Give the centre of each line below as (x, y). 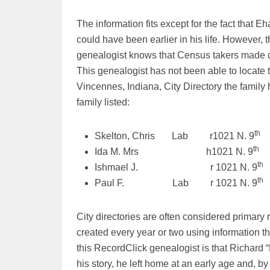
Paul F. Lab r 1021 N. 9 (176, 183)
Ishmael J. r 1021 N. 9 (176, 167)
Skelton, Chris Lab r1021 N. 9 (174, 136)
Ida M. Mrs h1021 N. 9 (174, 152)
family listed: (103, 102)
